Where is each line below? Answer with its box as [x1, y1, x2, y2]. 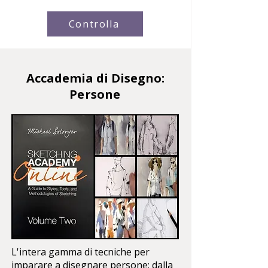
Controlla [68, 17, 120, 31]
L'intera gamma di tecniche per [11, 245, 150, 258]
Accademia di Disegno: [26, 69, 165, 86]
